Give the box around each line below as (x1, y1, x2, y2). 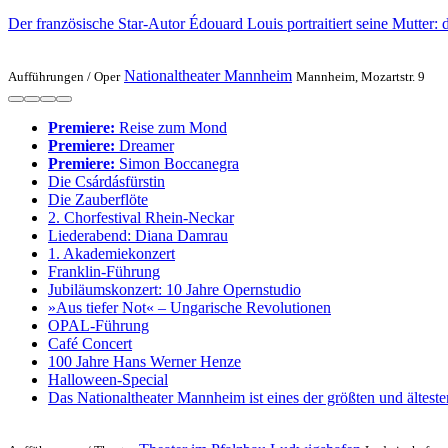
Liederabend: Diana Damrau (48, 227, 228, 244)
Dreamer (115, 137, 174, 154)
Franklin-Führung (48, 263, 160, 280)
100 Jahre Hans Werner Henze (48, 353, 241, 370)
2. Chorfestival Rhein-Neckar (48, 209, 234, 226)
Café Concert (48, 335, 132, 352)
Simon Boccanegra (115, 155, 239, 172)
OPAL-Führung (48, 317, 149, 334)
